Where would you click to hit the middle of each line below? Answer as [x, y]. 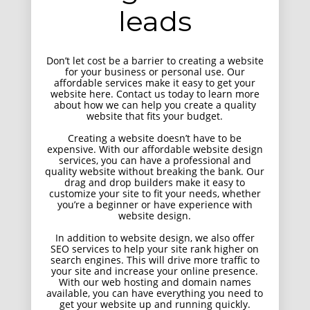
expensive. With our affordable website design [155, 149]
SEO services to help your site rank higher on [155, 249]
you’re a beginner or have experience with [155, 204]
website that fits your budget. [155, 116]
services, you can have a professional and [155, 160]
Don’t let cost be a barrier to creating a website [155, 61]
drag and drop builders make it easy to [155, 182]
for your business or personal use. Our [155, 72]
